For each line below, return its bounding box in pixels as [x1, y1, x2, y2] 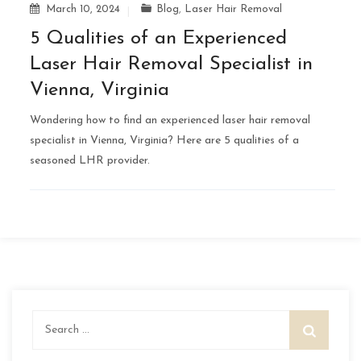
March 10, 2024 [46, 3, 120, 15]
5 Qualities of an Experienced [30, 28, 287, 48]
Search [31, 313, 68, 326]
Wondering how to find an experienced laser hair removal [30, 114, 310, 127]
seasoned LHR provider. [30, 154, 150, 167]
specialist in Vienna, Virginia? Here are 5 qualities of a [30, 134, 299, 147]
